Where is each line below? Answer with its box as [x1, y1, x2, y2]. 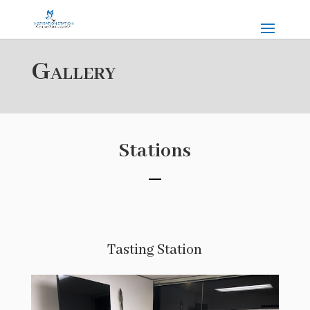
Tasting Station [107, 241, 203, 259]
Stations [118, 139, 192, 163]
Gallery [30, 55, 116, 89]
